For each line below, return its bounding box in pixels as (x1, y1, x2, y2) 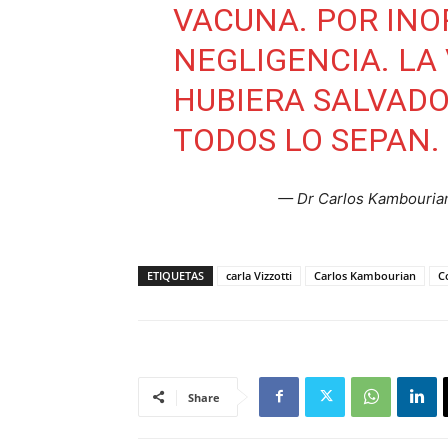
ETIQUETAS (147, 267, 204, 283)
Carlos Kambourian (314, 267, 416, 283)
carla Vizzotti (226, 267, 292, 283)
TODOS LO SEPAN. (172, 120, 440, 159)
